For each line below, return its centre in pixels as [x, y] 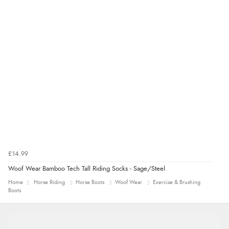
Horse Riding [49, 182]
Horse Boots [90, 182]
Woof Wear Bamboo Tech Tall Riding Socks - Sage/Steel [87, 169]
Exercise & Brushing [177, 182]
